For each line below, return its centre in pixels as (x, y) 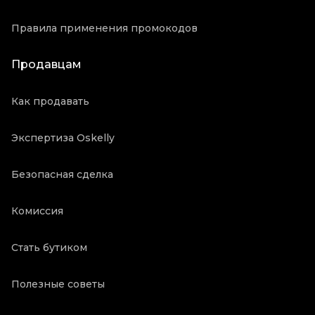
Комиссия (37, 211)
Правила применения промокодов (104, 28)
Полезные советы (58, 284)
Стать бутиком (49, 247)
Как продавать (50, 101)
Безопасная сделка (62, 174)
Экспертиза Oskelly (63, 138)
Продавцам (46, 64)
